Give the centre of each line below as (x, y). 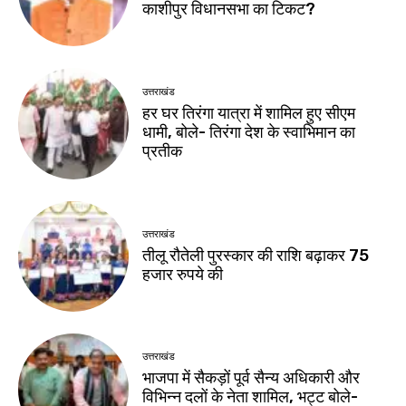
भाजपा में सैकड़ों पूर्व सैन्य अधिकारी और (251, 378)
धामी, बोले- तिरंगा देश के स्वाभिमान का (249, 132)
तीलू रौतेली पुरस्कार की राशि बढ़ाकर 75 (256, 255)
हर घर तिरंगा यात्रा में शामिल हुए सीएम (249, 113)
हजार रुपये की (183, 274)
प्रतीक (163, 151)
